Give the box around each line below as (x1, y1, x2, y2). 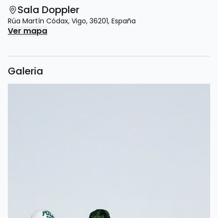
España (111, 16, 136, 26)
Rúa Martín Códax (8, 16, 68, 26)
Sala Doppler (18, 3, 79, 17)
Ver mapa (8, 25, 47, 36)
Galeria (8, 64, 43, 78)
